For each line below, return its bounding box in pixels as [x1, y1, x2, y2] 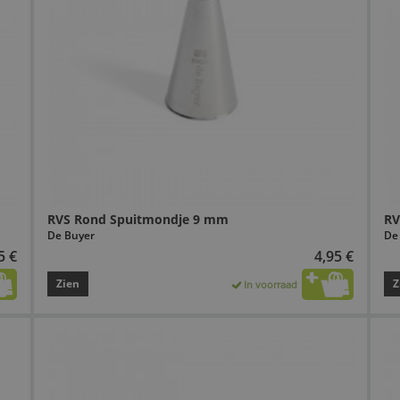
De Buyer [46, 227, 95, 243]
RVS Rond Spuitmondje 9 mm [46, 210, 229, 228]
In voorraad [244, 277, 298, 291]
